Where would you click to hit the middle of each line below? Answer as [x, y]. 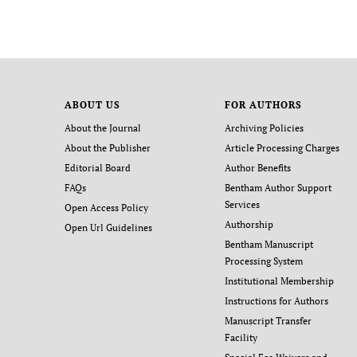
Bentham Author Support [279, 188]
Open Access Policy [106, 208]
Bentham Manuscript [269, 245]
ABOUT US [92, 105]
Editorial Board [97, 168]
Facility [241, 338]
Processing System [264, 261]
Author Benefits [258, 168]
